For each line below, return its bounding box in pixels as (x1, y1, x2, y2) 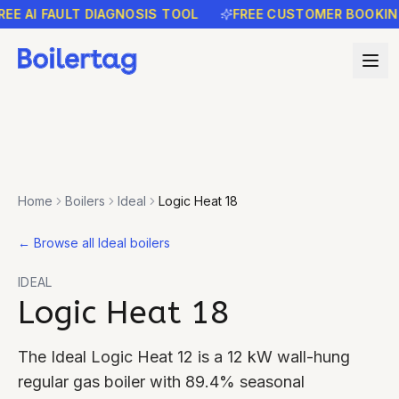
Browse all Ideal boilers (34, 235, 170, 250)
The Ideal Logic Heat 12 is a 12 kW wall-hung (18, 347, 350, 366)
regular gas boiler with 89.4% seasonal (18, 372, 305, 391)
